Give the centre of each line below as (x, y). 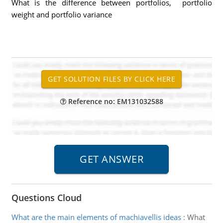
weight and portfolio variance (61, 14)
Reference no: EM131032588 (114, 101)
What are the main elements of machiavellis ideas (96, 217)
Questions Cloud (46, 198)
